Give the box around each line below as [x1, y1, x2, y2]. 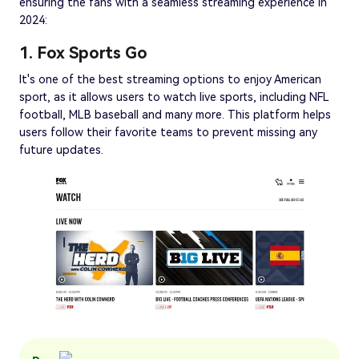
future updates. [19, 143, 103, 156]
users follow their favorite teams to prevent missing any [19, 125, 317, 139]
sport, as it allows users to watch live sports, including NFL [19, 90, 329, 103]
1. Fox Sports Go [19, 42, 147, 63]
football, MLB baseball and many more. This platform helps [19, 107, 331, 121]
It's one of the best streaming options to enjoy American [19, 72, 321, 86]
